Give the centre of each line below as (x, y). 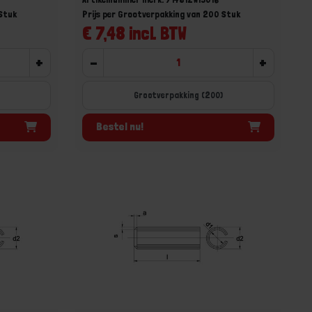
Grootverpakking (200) (179, 95)
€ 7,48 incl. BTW (135, 33)
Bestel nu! (120, 126)
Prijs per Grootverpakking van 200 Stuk (162, 14)
